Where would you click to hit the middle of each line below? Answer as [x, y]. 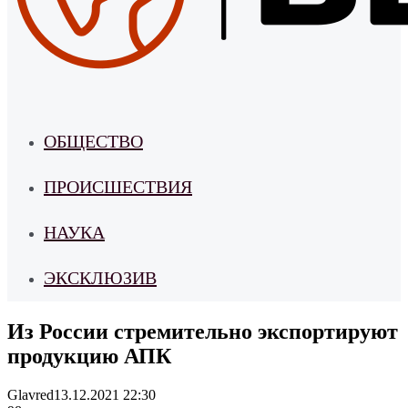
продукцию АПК [89, 356]
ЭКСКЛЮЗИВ [100, 278]
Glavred [31, 394]
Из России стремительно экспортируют [203, 331]
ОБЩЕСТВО [93, 141]
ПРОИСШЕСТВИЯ [118, 187]
